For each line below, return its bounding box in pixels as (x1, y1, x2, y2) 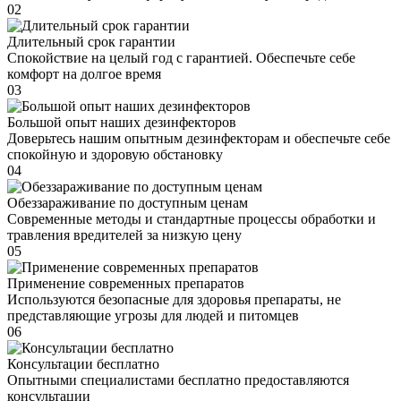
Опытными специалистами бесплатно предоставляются (7, 372, 349, 388)
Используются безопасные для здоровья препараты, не (7, 292, 341, 308)
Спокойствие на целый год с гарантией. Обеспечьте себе (7, 50, 355, 66)
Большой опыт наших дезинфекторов (7, 115, 236, 131)
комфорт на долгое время (7, 66, 161, 82)
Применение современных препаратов (7, 276, 244, 292)
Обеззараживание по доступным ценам (7, 195, 248, 211)
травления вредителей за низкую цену (7, 227, 242, 243)
